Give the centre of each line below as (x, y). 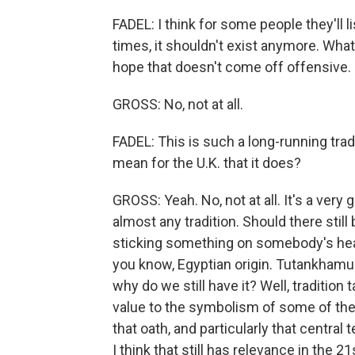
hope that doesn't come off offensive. (232, 67)
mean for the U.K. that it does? (207, 163)
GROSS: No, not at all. (178, 104)
